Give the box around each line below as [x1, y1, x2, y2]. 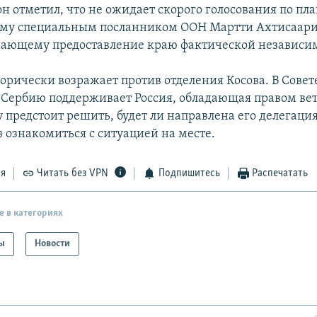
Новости [35, 238, 71, 249]
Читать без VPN [37, 168, 109, 180]
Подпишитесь [158, 168, 220, 180]
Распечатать [252, 168, 309, 180]
